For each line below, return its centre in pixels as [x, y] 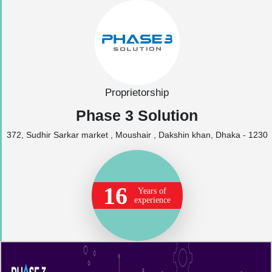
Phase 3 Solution [137, 115]
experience [152, 200]
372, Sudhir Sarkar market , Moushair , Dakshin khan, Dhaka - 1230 [137, 135]
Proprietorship [137, 93]
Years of [152, 191]
